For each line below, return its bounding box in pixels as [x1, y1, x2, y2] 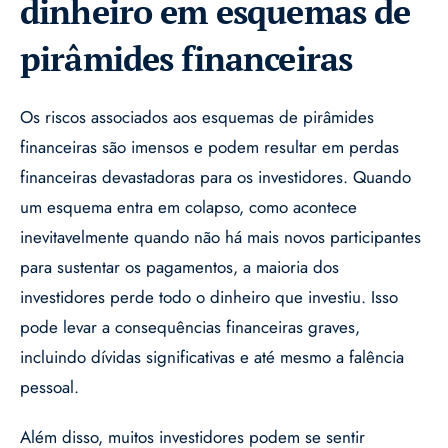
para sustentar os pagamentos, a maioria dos [20, 255, 339, 280]
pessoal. [20, 375, 79, 400]
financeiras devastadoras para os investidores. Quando [20, 165, 411, 190]
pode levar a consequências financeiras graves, [20, 315, 360, 340]
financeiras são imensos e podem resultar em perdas [20, 135, 399, 160]
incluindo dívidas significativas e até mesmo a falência [20, 345, 404, 370]
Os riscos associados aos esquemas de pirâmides [20, 105, 374, 130]
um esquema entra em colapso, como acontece [20, 195, 357, 220]
